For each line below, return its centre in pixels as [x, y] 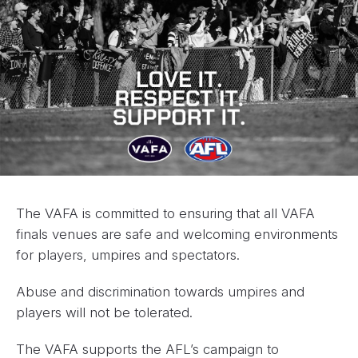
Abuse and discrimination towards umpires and [160, 291]
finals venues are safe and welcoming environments [177, 234]
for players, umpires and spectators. [128, 255]
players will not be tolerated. [104, 312]
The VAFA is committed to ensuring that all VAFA [165, 213]
